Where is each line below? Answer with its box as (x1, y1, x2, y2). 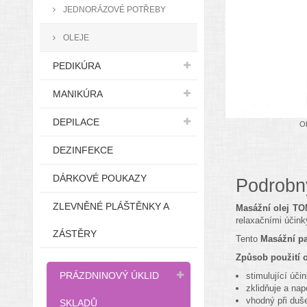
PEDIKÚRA (53, 60, 101, 71)
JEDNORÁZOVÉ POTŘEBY (61, 5, 166, 14)
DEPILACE (53, 116, 99, 127)
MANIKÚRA (53, 88, 103, 99)
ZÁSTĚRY (53, 228, 97, 239)
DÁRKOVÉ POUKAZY (53, 173, 147, 184)
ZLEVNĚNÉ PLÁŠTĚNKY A (53, 201, 169, 212)
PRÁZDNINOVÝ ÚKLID (60, 270, 159, 281)
